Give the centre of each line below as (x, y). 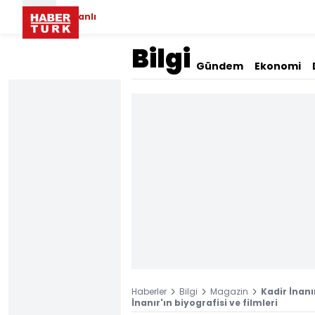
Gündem (220, 66)
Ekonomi (278, 66)
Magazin (229, 291)
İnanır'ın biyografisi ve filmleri (205, 303)
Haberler (149, 291)
